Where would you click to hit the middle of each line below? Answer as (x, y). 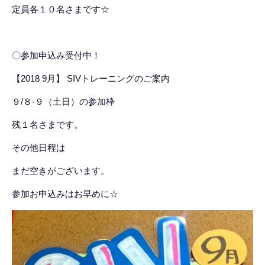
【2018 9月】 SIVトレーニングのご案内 (91, 79)
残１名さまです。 (47, 125)
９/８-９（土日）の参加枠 (63, 102)
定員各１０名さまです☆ (61, 9)
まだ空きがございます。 (61, 171)
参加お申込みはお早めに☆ (65, 194)
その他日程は (38, 148)
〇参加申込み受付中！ (56, 56)
